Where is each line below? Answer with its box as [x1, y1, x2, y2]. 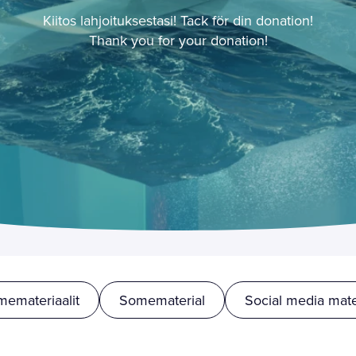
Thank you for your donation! [88, 29, 268, 50]
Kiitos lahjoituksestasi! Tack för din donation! [43, 10, 313, 30]
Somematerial [118, 290, 205, 310]
